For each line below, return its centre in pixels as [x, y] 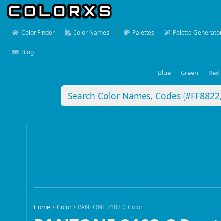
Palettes [143, 32]
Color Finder [38, 32]
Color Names [91, 32]
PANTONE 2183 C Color [110, 207]
